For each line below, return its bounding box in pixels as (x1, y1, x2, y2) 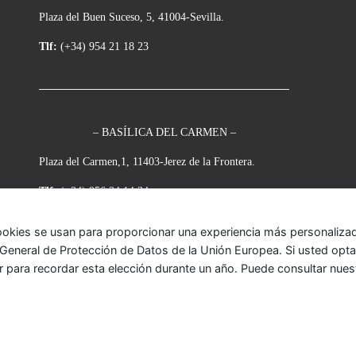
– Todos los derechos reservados (25, 310, 190, 323)
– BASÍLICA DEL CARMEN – (92, 126, 236, 139)
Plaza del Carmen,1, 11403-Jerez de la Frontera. (39, 156, 255, 168)
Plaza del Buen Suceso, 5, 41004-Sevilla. (39, 11, 224, 24)
